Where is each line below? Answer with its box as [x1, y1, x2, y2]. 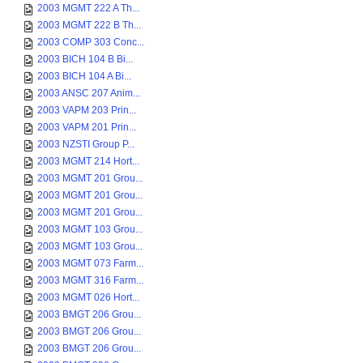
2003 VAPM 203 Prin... [37, 105, 136, 116]
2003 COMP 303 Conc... [37, 36, 144, 48]
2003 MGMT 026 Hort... [37, 292, 139, 303]
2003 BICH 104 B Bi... [37, 53, 133, 65]
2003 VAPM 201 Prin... [37, 122, 136, 133]
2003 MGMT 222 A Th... [37, 2, 139, 14]
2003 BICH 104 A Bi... [37, 70, 131, 82]
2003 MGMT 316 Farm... [37, 275, 143, 286]
